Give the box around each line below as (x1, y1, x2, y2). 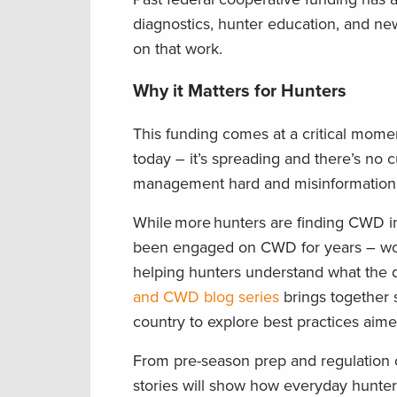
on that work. (133, 39, 227, 59)
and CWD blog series (133, 287, 279, 307)
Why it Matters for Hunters (133, 81, 346, 103)
